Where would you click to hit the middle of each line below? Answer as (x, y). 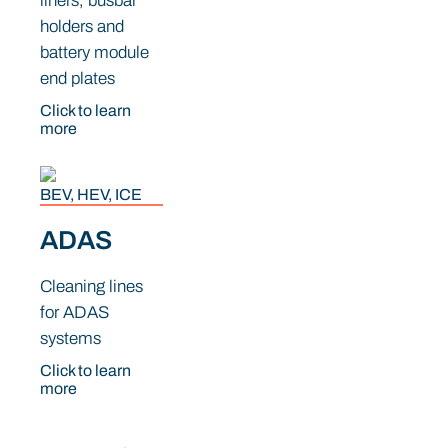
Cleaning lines (91, 287)
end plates (77, 78)
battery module (94, 52)
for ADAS (74, 313)
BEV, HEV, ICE (91, 195)
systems (70, 339)
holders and (82, 26)
